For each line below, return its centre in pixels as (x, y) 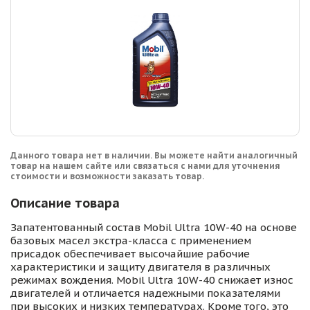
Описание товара (65, 203)
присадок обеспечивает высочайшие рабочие (130, 254)
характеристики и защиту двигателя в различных (140, 267)
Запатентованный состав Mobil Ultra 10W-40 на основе (154, 228)
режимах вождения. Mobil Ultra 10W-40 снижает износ (152, 280)
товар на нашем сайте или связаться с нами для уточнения (145, 166)
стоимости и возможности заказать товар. (107, 176)
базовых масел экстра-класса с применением (131, 241)
